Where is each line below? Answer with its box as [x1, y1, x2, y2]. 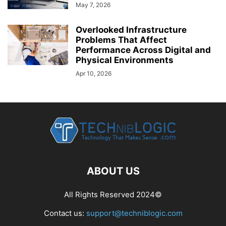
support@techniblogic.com [86, 208, 183, 218]
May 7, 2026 [76, 1, 110, 9]
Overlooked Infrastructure [76, 25, 187, 35]
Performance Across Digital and [76, 45, 211, 55]
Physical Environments [76, 55, 174, 66]
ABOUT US [86, 165, 140, 178]
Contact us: [43, 208, 86, 218]
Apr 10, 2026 [76, 70, 111, 78]
